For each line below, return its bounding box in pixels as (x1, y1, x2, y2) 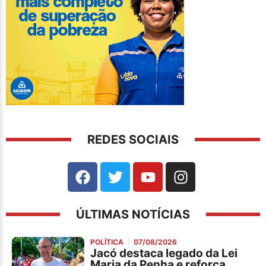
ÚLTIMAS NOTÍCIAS (76, 207, 190, 222)
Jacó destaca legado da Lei (90, 246, 238, 261)
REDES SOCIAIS (87, 132, 179, 147)
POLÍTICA (90, 237, 124, 247)
